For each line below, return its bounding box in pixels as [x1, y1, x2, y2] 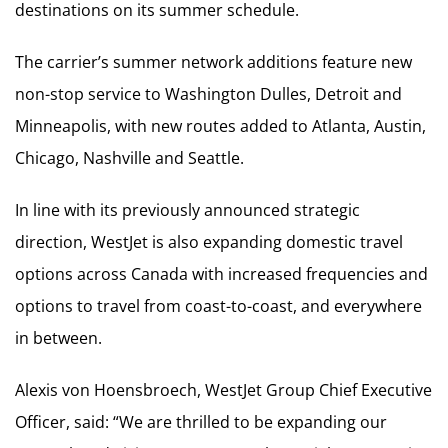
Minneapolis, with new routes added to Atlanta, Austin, [15, 114, 426, 137]
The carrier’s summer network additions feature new [15, 50, 412, 73]
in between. [15, 326, 102, 349]
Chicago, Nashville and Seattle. [15, 146, 244, 169]
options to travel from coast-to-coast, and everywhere [15, 294, 422, 317]
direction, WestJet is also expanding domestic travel [15, 230, 403, 253]
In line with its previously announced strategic [15, 198, 360, 221]
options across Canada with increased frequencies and [15, 262, 428, 285]
